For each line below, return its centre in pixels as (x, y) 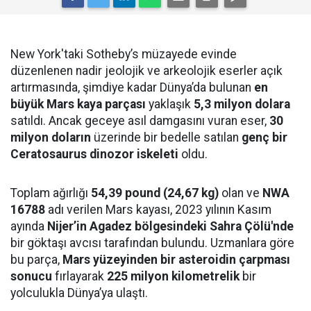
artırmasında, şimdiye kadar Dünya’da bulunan (132, 88)
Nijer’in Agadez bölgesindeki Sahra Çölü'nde (170, 227)
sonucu (31, 277)
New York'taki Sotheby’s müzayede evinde (124, 54)
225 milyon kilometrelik (173, 277)
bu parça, (36, 260)
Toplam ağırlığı (51, 193)
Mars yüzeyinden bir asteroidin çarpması (176, 260)
